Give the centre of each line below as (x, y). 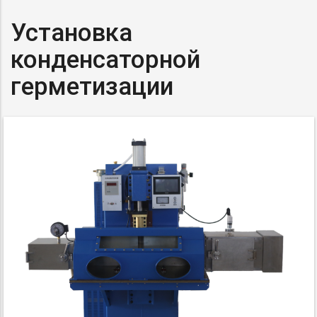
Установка (71, 33)
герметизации (92, 86)
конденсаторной (105, 59)
